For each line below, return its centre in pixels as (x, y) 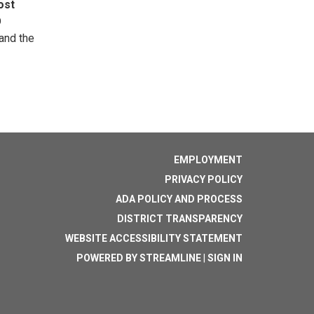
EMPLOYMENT (208, 160)
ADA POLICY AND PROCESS (179, 199)
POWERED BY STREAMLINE (139, 258)
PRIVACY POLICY (204, 179)
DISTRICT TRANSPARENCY (180, 219)
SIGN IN (225, 258)
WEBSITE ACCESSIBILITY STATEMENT (154, 238)
